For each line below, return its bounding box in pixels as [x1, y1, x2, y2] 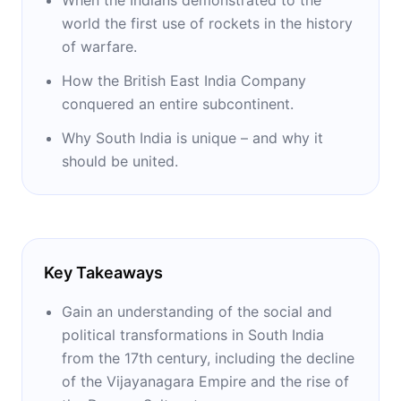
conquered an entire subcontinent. [62, 94, 294, 113]
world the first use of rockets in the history [62, 13, 353, 32]
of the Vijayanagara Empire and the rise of [62, 371, 349, 390]
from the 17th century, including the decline [62, 348, 354, 367]
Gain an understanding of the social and [62, 302, 332, 320]
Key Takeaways [44, 262, 163, 282]
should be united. [62, 151, 178, 170]
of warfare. [62, 37, 137, 55]
